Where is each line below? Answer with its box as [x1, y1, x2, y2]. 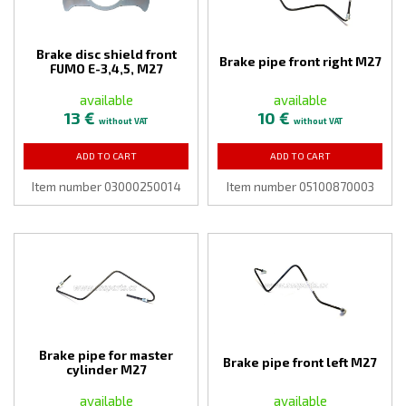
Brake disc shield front [35, 46, 177, 62]
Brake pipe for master [39, 347, 173, 362]
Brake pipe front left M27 [223, 354, 377, 370]
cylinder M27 [65, 362, 147, 377]
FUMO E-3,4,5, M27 [49, 61, 163, 76]
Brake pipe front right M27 [218, 53, 382, 69]
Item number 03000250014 [31, 179, 181, 194]
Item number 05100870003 [226, 179, 374, 194]
